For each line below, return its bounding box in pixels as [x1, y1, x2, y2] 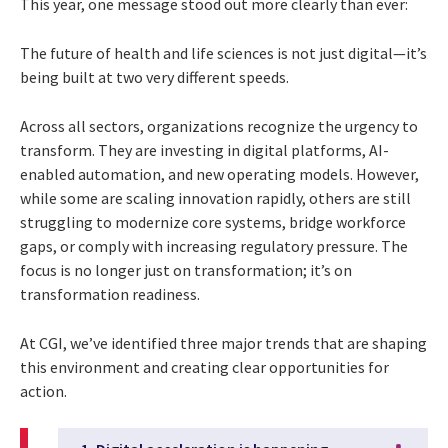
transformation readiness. [20, 283, 200, 304]
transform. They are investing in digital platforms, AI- [20, 139, 389, 160]
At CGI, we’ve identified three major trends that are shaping [20, 332, 427, 353]
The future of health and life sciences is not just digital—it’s [20, 42, 427, 63]
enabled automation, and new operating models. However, [20, 163, 419, 184]
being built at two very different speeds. [20, 66, 289, 87]
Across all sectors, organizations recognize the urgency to [20, 115, 418, 136]
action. [20, 380, 67, 401]
